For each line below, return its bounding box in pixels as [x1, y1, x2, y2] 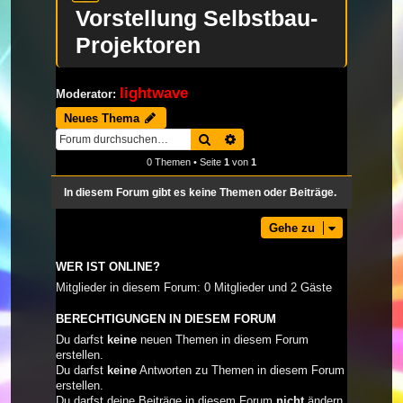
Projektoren [76, 31, 201, 58]
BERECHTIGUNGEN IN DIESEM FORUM [56, 313, 276, 327]
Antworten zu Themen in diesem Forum [137, 363, 345, 378]
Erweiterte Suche [237, 131, 332, 146]
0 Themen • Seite [147, 157, 224, 168]
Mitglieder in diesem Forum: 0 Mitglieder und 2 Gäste [56, 281, 332, 295]
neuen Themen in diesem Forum [137, 333, 309, 347]
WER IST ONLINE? [56, 261, 160, 274]
